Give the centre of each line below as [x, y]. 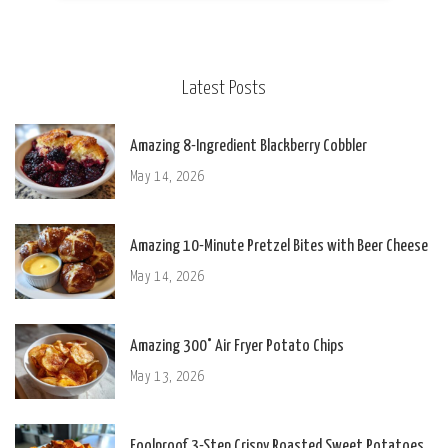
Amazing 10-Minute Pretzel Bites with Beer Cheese [279, 246]
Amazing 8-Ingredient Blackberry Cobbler [248, 146]
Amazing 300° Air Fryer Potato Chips [237, 346]
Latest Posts [224, 88]
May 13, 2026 [168, 377]
